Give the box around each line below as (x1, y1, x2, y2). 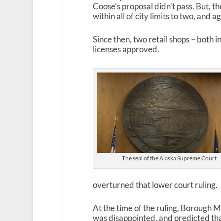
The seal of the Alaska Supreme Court (121, 154, 217, 162)
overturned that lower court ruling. (92, 179, 218, 190)
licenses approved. (92, 44, 159, 55)
